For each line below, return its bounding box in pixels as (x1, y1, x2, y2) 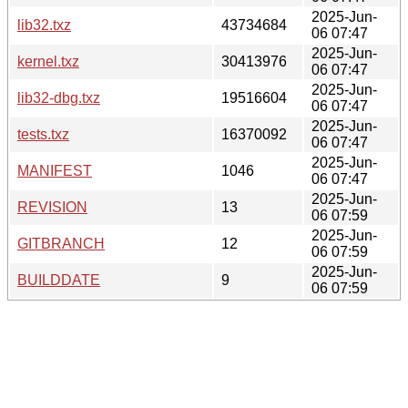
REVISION (17, 199, 87, 215)
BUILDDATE (17, 271, 100, 288)
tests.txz (17, 126, 69, 142)
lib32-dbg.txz (17, 89, 100, 106)
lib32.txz (17, 16, 71, 33)
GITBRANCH (17, 235, 105, 251)
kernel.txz (17, 53, 79, 69)
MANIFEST (17, 162, 92, 178)
